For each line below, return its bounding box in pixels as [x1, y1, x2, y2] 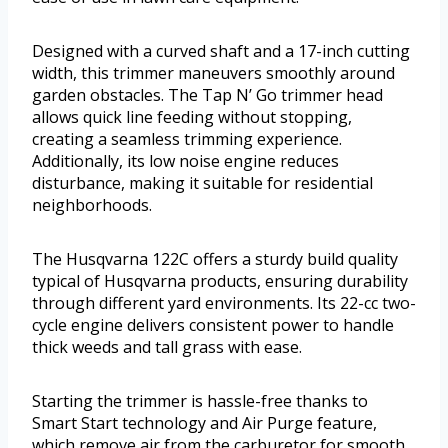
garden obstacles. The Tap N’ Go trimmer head [32, 84, 383, 107]
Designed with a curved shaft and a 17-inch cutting [32, 40, 410, 63]
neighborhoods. [32, 194, 152, 217]
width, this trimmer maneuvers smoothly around [32, 62, 395, 85]
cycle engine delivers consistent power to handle [32, 314, 394, 337]
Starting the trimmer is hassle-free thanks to [32, 390, 368, 413]
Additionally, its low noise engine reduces [32, 150, 339, 173]
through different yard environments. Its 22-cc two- [32, 292, 416, 315]
